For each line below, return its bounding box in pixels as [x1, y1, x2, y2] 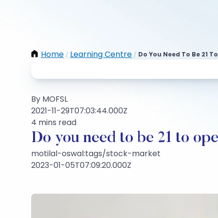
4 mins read [31, 117, 76, 128]
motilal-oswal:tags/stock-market [31, 148, 161, 159]
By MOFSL [31, 93, 68, 105]
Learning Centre [70, 49, 132, 60]
